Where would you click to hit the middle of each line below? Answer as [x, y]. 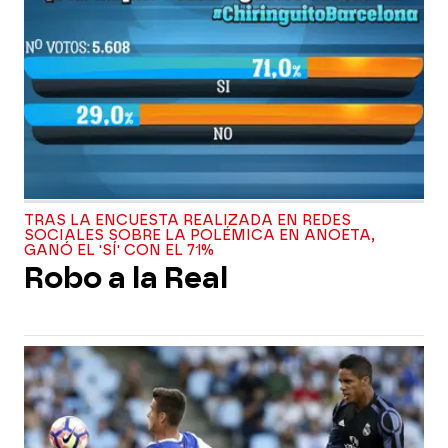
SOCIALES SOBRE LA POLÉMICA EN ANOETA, [199, 235]
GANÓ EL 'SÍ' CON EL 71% [119, 250]
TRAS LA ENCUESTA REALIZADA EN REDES [187, 220]
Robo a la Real [126, 278]
